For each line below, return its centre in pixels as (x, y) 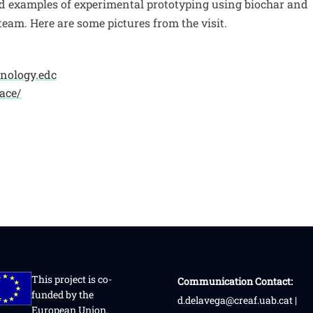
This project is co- (71, 279)
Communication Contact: (235, 281)
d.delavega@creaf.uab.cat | (237, 300)
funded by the (62, 294)
